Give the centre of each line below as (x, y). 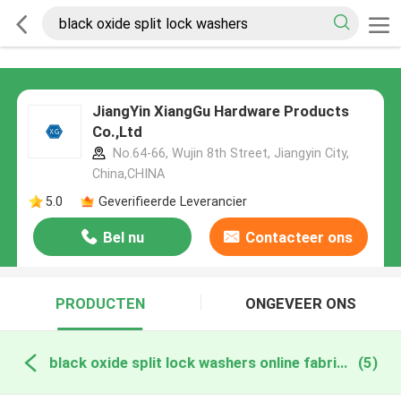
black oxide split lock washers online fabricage (341, 362)
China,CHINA (128, 174)
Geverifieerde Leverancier (172, 201)
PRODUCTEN (100, 304)
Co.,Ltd (117, 132)
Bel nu (123, 238)
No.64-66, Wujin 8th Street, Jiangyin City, (229, 154)
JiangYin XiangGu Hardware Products (220, 111)
